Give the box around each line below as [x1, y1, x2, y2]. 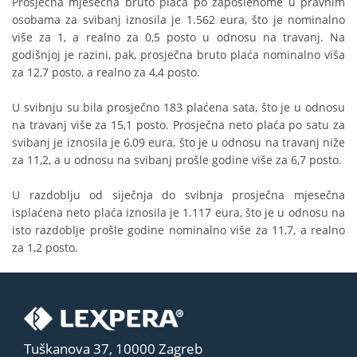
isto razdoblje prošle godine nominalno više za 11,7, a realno [12, 222, 345, 238]
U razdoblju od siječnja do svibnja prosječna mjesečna [12, 187, 345, 203]
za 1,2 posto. [12, 240, 78, 256]
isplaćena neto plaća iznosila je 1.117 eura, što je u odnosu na [12, 205, 345, 221]
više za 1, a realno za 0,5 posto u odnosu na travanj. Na [12, 29, 345, 45]
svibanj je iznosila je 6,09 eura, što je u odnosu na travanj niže [12, 135, 345, 151]
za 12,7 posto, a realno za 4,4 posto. [12, 65, 200, 80]
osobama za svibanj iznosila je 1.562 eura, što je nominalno [12, 12, 345, 28]
